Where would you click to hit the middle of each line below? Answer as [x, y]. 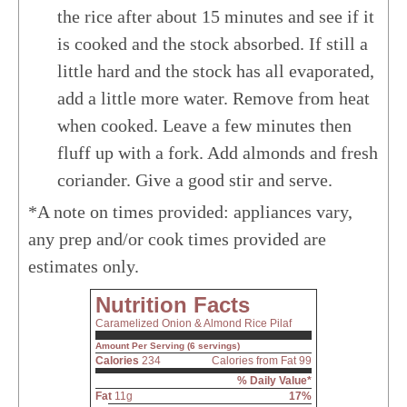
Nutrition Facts [173, 304]
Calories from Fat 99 [262, 360]
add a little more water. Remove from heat [213, 98]
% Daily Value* [274, 380]
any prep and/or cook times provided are [177, 238]
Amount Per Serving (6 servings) [168, 345]
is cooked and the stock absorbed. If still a [213, 43]
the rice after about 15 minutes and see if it [216, 16]
